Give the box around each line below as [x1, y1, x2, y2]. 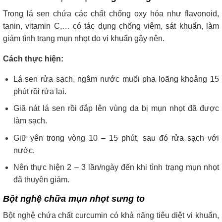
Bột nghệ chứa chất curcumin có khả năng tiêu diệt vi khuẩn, [3, 211, 219, 220]
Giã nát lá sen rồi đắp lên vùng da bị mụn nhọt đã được [13, 104, 219, 113]
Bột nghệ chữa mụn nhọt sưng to [3, 194, 145, 204]
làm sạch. [13, 116, 47, 125]
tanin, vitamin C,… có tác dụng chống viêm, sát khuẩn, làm [3, 21, 219, 30]
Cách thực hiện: [3, 54, 63, 63]
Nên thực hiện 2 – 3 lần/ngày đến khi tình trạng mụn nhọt [13, 163, 219, 172]
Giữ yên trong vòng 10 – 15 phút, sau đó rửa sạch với [13, 133, 219, 142]
